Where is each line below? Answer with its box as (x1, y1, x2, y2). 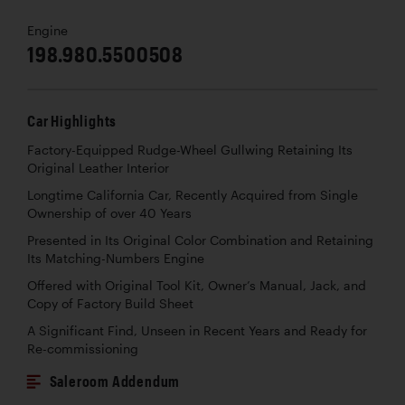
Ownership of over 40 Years (27, 206, 192, 221)
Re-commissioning (27, 342, 138, 357)
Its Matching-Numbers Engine (27, 251, 204, 267)
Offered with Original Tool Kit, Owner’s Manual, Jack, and (27, 278, 366, 294)
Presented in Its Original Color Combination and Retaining (27, 233, 373, 249)
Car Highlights (27, 112, 118, 130)
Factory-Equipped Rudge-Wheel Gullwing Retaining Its (27, 143, 353, 158)
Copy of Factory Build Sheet (27, 297, 193, 312)
